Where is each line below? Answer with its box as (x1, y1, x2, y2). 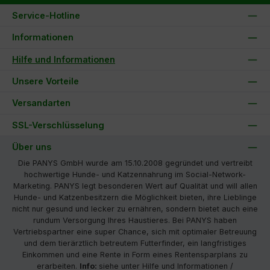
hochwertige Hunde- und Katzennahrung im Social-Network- (24, 170, 246, 180)
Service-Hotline (12, 10, 80, 20)
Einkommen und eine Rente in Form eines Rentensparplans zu (22, 250, 248, 260)
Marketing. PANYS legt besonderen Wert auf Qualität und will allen (13, 181, 257, 191)
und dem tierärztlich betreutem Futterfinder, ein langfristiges (24, 239, 246, 248)
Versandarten (12, 98, 71, 108)
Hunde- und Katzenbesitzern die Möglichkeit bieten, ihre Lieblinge (13, 193, 257, 202)
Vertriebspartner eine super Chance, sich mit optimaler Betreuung (13, 227, 257, 237)
